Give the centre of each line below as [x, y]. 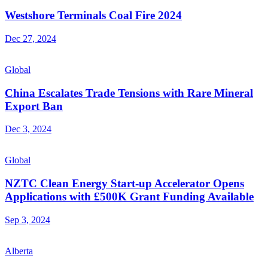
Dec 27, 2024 [31, 39]
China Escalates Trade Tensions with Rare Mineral [129, 93]
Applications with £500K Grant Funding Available [129, 197]
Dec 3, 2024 [28, 129]
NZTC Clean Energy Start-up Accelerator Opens [124, 184]
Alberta [19, 251]
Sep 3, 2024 [28, 220]
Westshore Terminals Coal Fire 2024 [93, 16]
